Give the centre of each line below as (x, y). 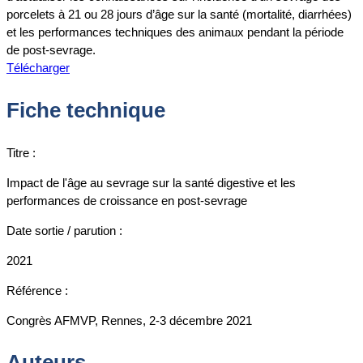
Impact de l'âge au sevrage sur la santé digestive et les (151, 182)
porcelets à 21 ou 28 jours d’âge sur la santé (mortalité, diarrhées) (179, 15)
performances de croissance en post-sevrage (127, 200)
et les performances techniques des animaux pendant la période (175, 32)
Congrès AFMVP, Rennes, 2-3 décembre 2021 (129, 320)
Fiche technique (86, 110)
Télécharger (38, 68)
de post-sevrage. (51, 50)
